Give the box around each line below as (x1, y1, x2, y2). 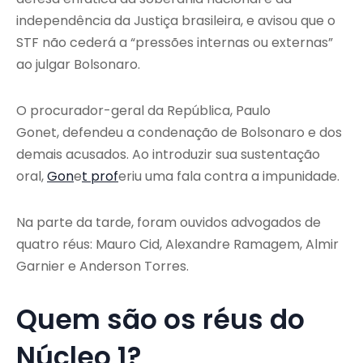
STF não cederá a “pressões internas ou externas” (16, 32, 333, 52)
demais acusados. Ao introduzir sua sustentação (16, 144, 320, 164)
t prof (82, 166, 118, 186)
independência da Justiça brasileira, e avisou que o (16, 11, 335, 30)
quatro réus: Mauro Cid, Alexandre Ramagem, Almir (16, 234, 339, 254)
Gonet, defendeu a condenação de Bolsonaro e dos (16, 122, 342, 142)
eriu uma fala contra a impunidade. (118, 166, 340, 186)
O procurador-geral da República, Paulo (16, 100, 271, 120)
